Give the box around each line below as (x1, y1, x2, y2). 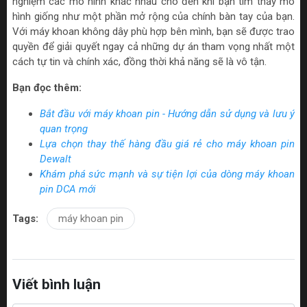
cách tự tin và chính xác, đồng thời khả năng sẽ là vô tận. (12, 56, 267, 69)
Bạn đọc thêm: (12, 82, 82, 95)
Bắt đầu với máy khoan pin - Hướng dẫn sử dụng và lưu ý (40, 108, 295, 121)
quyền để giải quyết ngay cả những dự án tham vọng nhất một (12, 40, 295, 53)
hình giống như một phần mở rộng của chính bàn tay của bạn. (12, 10, 295, 23)
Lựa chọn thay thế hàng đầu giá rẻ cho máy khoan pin (40, 138, 295, 151)
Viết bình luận (12, 276, 101, 293)
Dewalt (40, 153, 71, 166)
